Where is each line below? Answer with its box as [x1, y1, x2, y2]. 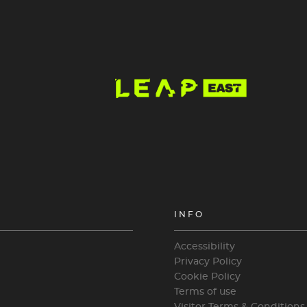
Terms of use [174, 287, 236, 297]
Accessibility [174, 242, 235, 251]
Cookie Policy [174, 272, 241, 282]
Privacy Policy [174, 257, 242, 267]
